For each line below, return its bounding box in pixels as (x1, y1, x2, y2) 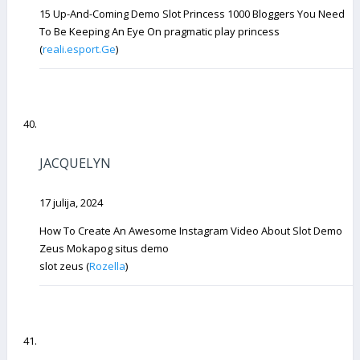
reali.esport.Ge (43, 42, 116, 57)
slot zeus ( (39, 258, 89, 273)
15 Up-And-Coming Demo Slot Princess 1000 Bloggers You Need (39, 6, 345, 22)
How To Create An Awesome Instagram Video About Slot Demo (39, 223, 342, 238)
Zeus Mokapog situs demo (39, 240, 169, 256)
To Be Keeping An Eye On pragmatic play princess (39, 24, 280, 39)
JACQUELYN (39, 154, 111, 173)
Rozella (89, 258, 125, 273)
